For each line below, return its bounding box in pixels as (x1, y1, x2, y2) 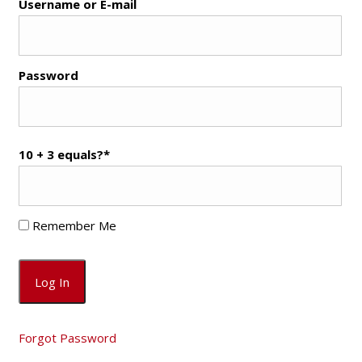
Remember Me (28, 217, 116, 234)
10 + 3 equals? (18, 145, 103, 162)
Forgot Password (18, 329, 116, 346)
